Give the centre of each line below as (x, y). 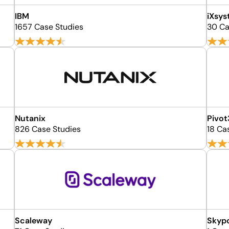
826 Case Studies (48, 129)
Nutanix (30, 118)
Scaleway (34, 221)
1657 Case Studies (49, 27)
